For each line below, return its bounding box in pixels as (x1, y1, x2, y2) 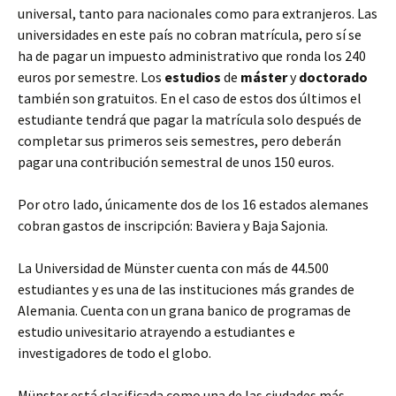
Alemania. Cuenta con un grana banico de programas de (18, 301, 351, 320)
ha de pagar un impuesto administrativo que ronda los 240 (18, 47, 366, 65)
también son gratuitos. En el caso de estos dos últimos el (18, 89, 362, 108)
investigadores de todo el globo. (18, 344, 211, 362)
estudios (164, 68, 221, 87)
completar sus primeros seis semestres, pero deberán (18, 132, 341, 150)
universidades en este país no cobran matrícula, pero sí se (18, 26, 362, 44)
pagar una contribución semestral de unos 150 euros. (18, 153, 334, 171)
